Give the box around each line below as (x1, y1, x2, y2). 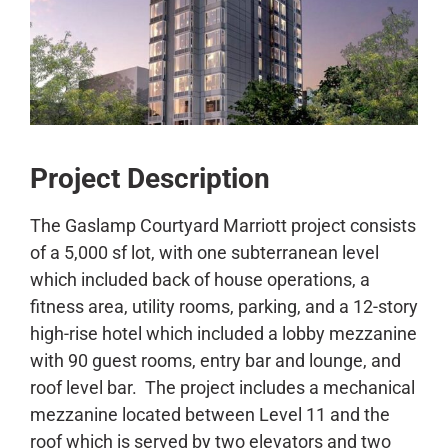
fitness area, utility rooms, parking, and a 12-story (30, 295, 418, 317)
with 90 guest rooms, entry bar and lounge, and (30, 349, 401, 371)
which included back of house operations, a (30, 268, 370, 290)
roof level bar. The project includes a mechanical (30, 376, 415, 398)
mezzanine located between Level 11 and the (30, 403, 390, 425)
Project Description (30, 161, 270, 195)
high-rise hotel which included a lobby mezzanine (30, 322, 417, 344)
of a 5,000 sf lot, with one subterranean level (30, 241, 379, 263)
